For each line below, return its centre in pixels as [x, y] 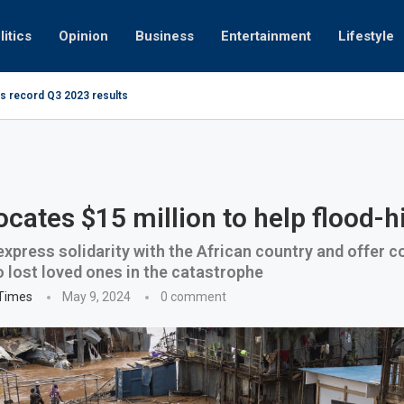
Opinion [83, 36]
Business [165, 36]
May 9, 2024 [96, 296]
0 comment [193, 296]
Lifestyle [366, 36]
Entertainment [266, 36]
